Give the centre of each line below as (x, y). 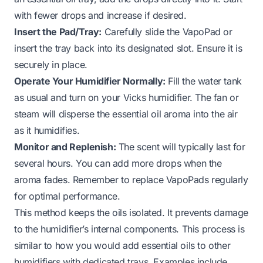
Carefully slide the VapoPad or (167, 31)
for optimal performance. (67, 196)
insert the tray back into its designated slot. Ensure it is (128, 48)
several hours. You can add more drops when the (118, 163)
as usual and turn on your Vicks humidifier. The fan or (127, 97)
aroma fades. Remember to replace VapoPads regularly (131, 179)
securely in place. (51, 64)
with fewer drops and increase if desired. (100, 15)
